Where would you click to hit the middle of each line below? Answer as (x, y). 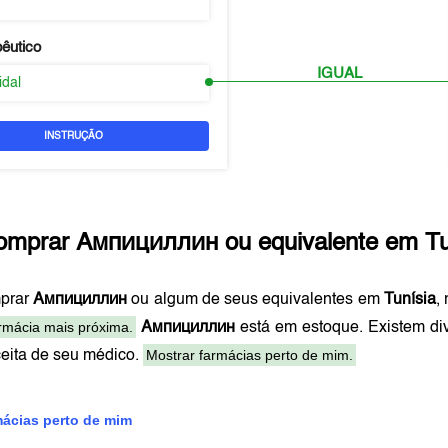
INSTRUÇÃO (74, 136)
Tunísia (410, 300)
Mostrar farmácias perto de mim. (250, 355)
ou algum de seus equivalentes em (255, 300)
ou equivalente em (322, 244)
